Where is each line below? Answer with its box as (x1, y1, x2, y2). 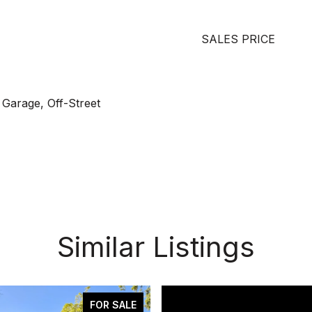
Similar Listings (57, 230, 255, 264)
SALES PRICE (201, 32, 275, 46)
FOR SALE (90, 299, 136, 311)
